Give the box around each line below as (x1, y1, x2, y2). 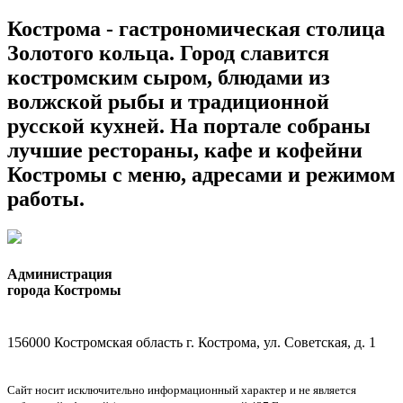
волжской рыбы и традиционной (7, 90, 329, 114)
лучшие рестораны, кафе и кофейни (7, 139, 363, 163)
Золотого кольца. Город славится (7, 41, 329, 66)
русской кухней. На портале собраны (7, 114, 371, 139)
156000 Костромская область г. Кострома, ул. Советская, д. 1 (7, 334, 376, 350)
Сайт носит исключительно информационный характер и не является (7, 382, 356, 397)
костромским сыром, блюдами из (7, 66, 330, 90)
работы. (7, 187, 85, 211)
